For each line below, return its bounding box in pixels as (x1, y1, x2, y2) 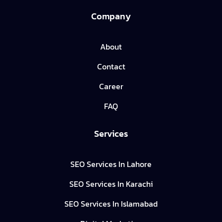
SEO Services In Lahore (70, 158, 152, 170)
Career (99, 80, 123, 93)
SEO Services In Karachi (69, 178, 153, 190)
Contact (97, 60, 125, 73)
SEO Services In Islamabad (64, 198, 158, 210)
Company (91, 9, 131, 23)
